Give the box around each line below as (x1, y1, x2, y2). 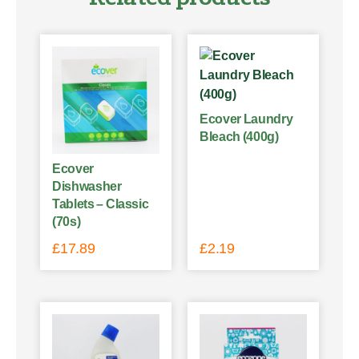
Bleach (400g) (200, 129, 279, 143)
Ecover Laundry (200, 111, 293, 126)
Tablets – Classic (52, 196, 149, 211)
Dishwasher (52, 179, 122, 193)
